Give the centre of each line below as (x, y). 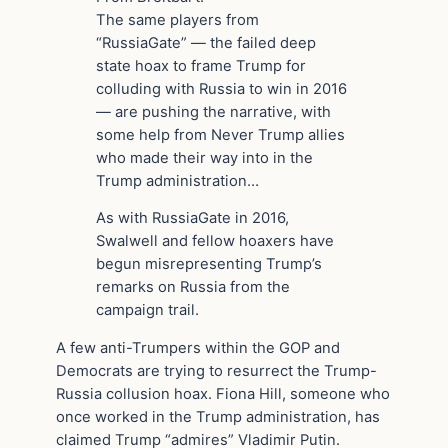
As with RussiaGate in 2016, (192, 218)
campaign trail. (147, 310)
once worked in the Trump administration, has (218, 417)
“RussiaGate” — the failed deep (206, 42)
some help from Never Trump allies (220, 134)
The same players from (177, 19)
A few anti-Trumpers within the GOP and (198, 348)
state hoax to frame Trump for (201, 65)
